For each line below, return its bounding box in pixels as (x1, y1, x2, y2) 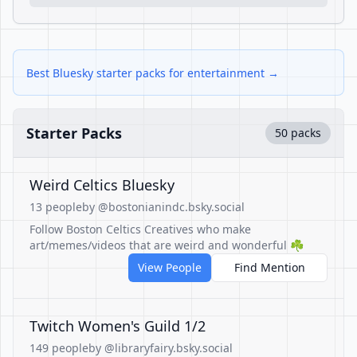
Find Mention (233, 260, 305, 275)
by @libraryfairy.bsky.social (88, 340, 233, 355)
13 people (29, 199, 82, 214)
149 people (29, 340, 88, 355)
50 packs (275, 125, 321, 140)
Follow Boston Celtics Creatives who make (29, 222, 251, 237)
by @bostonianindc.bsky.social (82, 199, 245, 214)
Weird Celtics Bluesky (29, 175, 175, 194)
